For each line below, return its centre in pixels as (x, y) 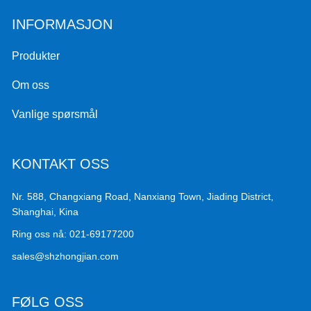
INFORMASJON (62, 24)
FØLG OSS (48, 302)
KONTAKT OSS (61, 163)
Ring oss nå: (40, 234)
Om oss (31, 85)
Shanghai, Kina (45, 211)
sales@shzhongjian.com (66, 256)
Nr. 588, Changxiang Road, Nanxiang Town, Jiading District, (143, 196)
